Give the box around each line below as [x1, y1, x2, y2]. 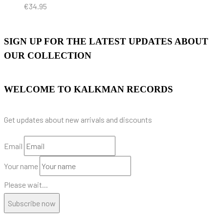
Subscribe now [8, 198, 56, 208]
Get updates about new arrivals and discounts [4, 114, 152, 124]
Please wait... [4, 179, 48, 189]
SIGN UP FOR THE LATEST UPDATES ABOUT [4, 36, 208, 46]
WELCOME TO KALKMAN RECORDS [4, 84, 173, 94]
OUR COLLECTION [4, 50, 91, 61]
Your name [4, 161, 38, 171]
